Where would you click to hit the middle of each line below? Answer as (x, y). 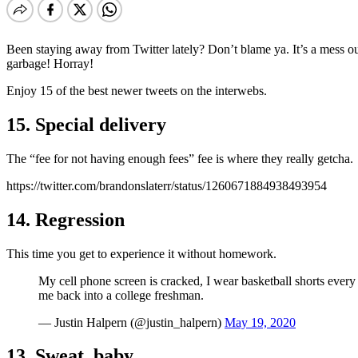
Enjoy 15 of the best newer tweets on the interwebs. (137, 90)
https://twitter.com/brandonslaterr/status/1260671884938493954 (167, 185)
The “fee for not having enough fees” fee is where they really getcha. (180, 158)
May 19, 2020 (260, 322)
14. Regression (66, 219)
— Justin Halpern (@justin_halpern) (131, 322)
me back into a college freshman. (121, 295)
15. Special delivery (86, 124)
